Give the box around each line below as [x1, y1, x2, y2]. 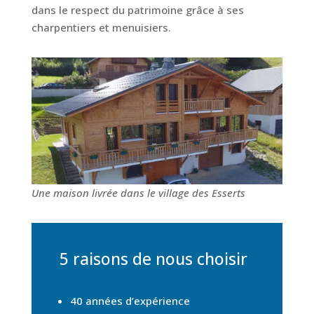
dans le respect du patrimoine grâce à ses [31, 3, 244, 17]
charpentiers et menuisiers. [31, 20, 171, 34]
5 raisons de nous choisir [59, 247, 247, 270]
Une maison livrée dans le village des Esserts [31, 185, 245, 200]
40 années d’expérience [69, 293, 190, 308]
